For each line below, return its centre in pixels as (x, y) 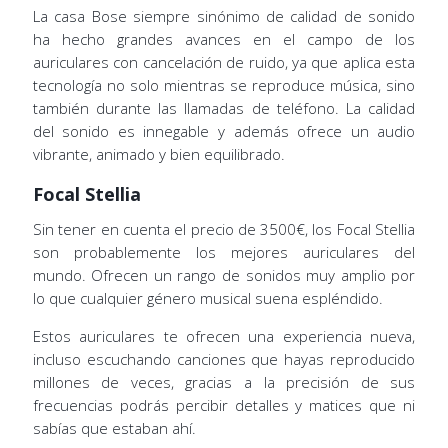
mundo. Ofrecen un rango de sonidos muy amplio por (224, 274)
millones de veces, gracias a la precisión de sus (224, 381)
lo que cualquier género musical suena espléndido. (207, 297)
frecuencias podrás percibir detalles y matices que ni (224, 404)
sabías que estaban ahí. (114, 427)
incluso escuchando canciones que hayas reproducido (224, 358)
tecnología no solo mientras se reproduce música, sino (224, 84)
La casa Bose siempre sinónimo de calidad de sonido (224, 15)
